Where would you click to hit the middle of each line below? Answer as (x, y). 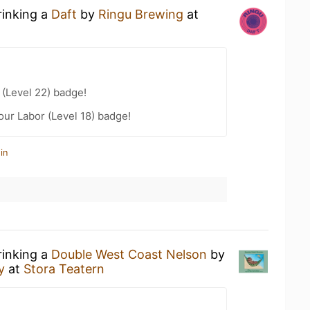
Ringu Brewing (141, 14)
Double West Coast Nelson (129, 254)
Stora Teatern (64, 269)
